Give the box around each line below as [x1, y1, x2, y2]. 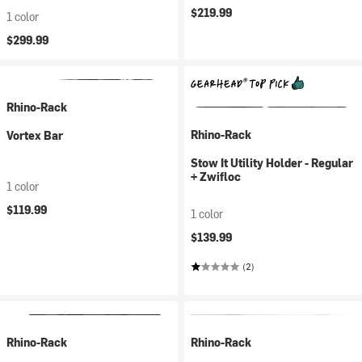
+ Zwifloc [191, 169, 241, 184]
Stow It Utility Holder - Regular [191, 155, 353, 170]
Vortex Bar [6, 128, 63, 143]
